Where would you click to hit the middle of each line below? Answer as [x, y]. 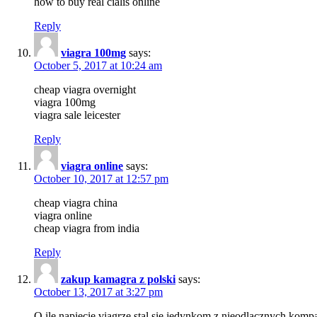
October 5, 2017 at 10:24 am [98, 65]
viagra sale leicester [77, 115]
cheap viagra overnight [85, 89]
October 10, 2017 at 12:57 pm [101, 178]
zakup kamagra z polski [118, 279]
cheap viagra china [76, 202]
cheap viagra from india [87, 228]
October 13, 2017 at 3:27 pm [98, 292]
